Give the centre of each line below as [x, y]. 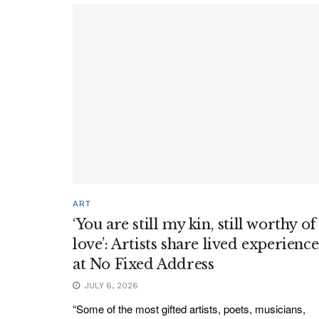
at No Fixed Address [143, 265]
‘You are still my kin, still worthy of [194, 225]
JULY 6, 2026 [110, 286]
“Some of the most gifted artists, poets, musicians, [189, 309]
